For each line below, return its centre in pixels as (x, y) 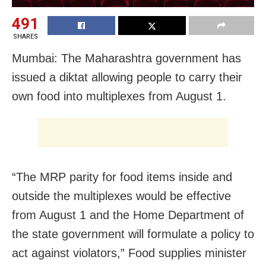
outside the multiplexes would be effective (121, 196)
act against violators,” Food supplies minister (129, 253)
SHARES (25, 37)
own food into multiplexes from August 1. (119, 96)
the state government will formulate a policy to (133, 234)
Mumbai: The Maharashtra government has (126, 58)
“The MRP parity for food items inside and (122, 177)
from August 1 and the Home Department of (128, 215)
